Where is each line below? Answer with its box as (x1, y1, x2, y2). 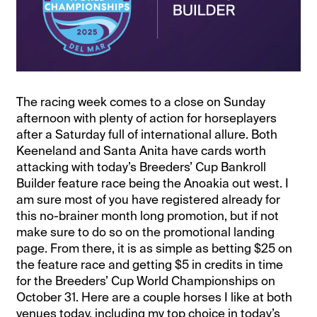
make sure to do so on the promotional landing (16, 224, 275, 241)
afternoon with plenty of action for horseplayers (16, 110, 277, 127)
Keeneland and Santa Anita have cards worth (16, 143, 267, 159)
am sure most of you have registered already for (16, 192, 281, 208)
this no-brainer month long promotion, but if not (16, 208, 279, 224)
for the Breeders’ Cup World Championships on (16, 273, 276, 289)
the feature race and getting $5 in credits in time (16, 257, 284, 273)
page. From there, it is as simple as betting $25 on (16, 241, 293, 257)
